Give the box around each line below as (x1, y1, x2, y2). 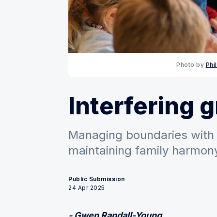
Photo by (176, 61, 206, 69)
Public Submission (68, 175, 125, 183)
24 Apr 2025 (68, 184, 105, 192)
